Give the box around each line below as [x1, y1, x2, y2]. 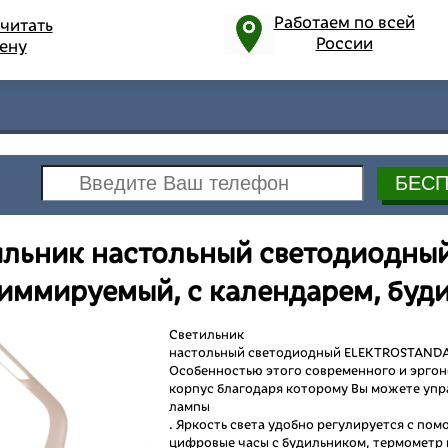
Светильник [169, 328, 244, 342]
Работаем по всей [273, 14, 415, 32]
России [315, 35, 373, 53]
